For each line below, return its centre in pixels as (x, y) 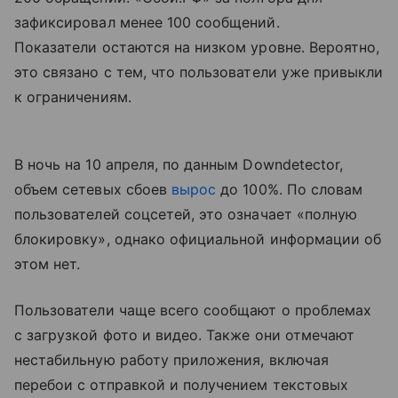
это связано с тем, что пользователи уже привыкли (199, 72)
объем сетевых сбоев (93, 189)
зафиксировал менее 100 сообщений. (147, 22)
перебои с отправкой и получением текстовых (182, 384)
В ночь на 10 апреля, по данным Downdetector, (179, 164)
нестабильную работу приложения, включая (171, 359)
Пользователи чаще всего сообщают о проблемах (193, 310)
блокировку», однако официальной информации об (198, 239)
